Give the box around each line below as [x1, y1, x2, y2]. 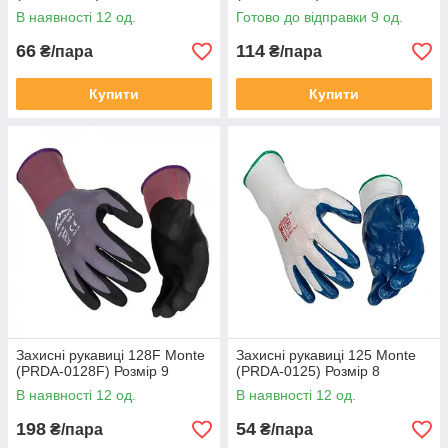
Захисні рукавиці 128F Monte [16, 347, 205, 363]
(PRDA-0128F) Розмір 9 [16, 363, 169, 379]
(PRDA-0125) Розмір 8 [236, 363, 380, 379]
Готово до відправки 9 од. [236, 9, 403, 25]
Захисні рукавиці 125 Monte [236, 347, 416, 363]
